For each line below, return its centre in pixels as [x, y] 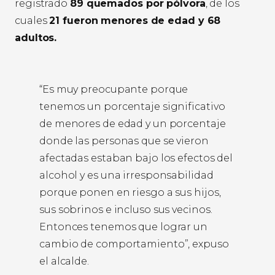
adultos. [36, 38]
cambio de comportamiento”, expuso [134, 244]
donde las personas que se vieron [124, 141]
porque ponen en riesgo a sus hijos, [130, 193]
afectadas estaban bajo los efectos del [136, 158]
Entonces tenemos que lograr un [123, 227]
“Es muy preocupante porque [114, 90]
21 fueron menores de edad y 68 [135, 21]
